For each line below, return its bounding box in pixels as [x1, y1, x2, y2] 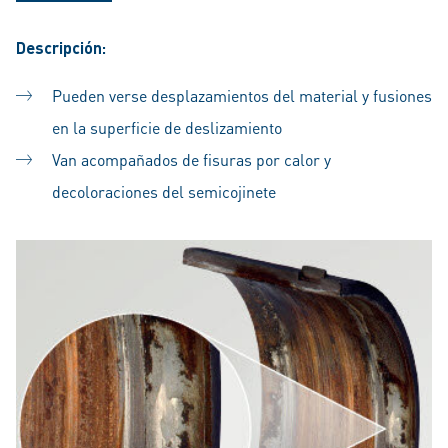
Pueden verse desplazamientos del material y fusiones [52, 84, 432, 106]
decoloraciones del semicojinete [52, 180, 276, 202]
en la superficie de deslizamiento [52, 116, 282, 138]
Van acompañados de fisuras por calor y [52, 148, 331, 170]
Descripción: [16, 36, 106, 58]
